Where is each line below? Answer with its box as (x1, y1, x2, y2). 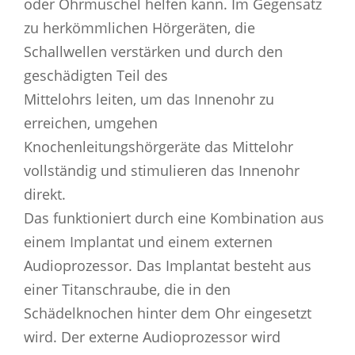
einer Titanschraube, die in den (24, 279, 231, 299)
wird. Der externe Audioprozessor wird (24, 326, 281, 346)
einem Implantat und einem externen (24, 231, 273, 251)
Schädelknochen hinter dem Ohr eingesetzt (24, 303, 311, 323)
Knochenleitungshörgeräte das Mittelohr (24, 136, 293, 156)
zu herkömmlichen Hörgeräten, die (24, 17, 255, 37)
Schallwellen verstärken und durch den (24, 41, 283, 61)
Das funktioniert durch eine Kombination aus (24, 208, 324, 227)
